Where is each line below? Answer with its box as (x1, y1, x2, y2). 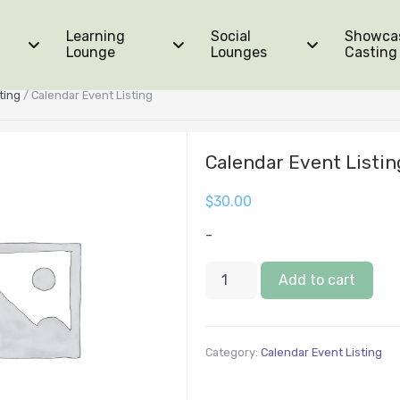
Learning (65, 28, 125, 45)
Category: (204, 345, 261, 359)
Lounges (210, 44, 267, 61)
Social (210, 28, 251, 45)
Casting (344, 44, 397, 61)
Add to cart (278, 271, 355, 288)
